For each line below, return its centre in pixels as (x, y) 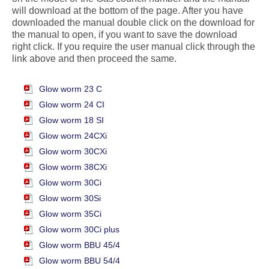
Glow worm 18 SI (71, 120)
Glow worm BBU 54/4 (80, 261)
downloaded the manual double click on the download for (133, 23)
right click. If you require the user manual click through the (134, 47)
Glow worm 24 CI (72, 105)
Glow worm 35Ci (70, 214)
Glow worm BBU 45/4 (80, 245)
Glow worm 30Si (70, 198)
